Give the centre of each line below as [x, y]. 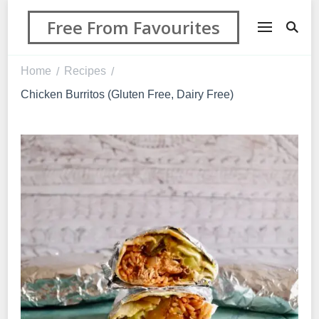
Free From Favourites [133, 27]
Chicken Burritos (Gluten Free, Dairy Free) [127, 95]
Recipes [85, 70]
